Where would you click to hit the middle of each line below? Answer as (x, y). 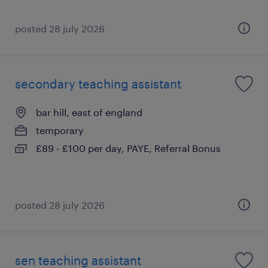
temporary (60, 130)
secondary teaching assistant (98, 83)
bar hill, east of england (89, 112)
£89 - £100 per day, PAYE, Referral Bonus (128, 148)
